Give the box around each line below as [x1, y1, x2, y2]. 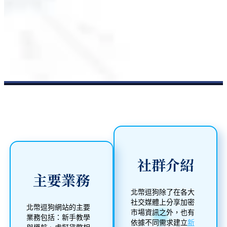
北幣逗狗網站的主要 [26, 204, 91, 212]
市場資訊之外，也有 [130, 209, 195, 217]
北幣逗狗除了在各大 [130, 188, 195, 197]
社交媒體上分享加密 [130, 199, 195, 207]
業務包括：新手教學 [26, 214, 91, 222]
